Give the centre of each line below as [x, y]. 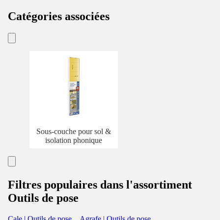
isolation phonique [74, 140]
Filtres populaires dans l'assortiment [100, 185]
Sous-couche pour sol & [74, 132]
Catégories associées [59, 16]
